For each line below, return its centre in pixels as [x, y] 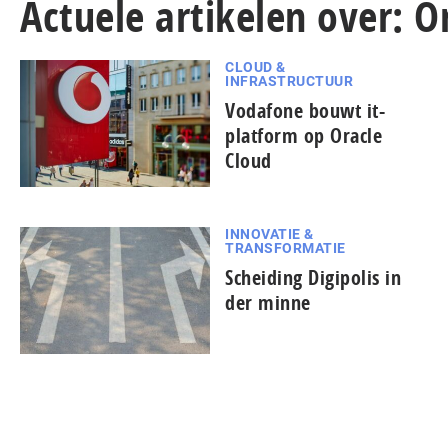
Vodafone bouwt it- [305, 110]
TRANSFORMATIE [285, 247]
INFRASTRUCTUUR [289, 81]
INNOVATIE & [269, 233]
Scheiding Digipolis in [313, 277]
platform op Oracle [303, 135]
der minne [268, 302]
